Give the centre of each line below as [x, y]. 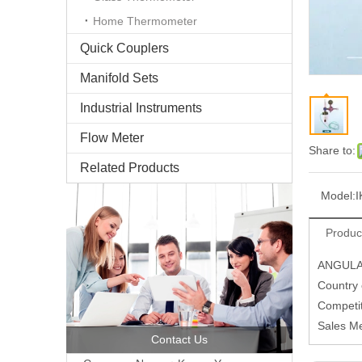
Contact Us [179, 339]
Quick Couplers [124, 48]
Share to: [332, 150]
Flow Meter [112, 137]
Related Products [130, 167]
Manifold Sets [119, 78]
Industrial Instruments [141, 107]
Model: [338, 195]
